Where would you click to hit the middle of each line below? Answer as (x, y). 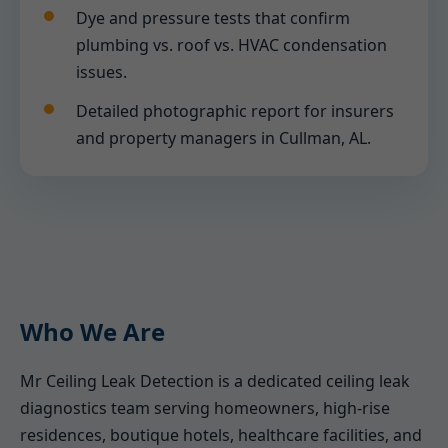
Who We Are (92, 331)
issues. (101, 72)
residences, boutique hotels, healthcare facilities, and (221, 435)
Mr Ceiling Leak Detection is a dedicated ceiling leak (215, 381)
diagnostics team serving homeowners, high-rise (205, 408)
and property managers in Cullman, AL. (223, 138)
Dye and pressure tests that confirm (213, 18)
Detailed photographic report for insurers (235, 111)
